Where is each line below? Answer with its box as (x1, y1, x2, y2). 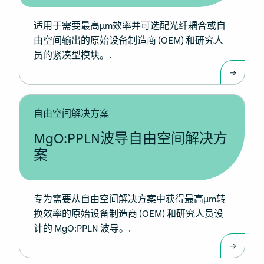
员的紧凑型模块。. (34, 50, 111, 61)
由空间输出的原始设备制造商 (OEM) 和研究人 (34, 35, 223, 47)
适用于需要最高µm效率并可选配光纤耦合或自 (34, 21, 226, 32)
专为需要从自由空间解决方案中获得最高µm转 (34, 194, 226, 205)
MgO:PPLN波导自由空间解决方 (34, 131, 227, 147)
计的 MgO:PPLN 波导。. (34, 223, 131, 235)
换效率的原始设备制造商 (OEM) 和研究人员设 (34, 209, 223, 220)
